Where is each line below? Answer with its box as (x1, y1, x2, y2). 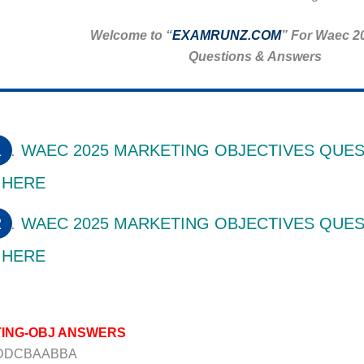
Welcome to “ (89, 28, 172, 43)
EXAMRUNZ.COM (171, 28, 281, 43)
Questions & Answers (185, 50, 322, 64)
